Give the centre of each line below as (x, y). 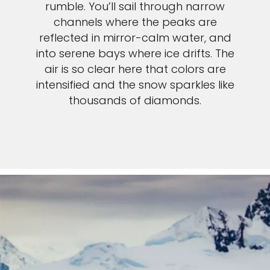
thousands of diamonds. (135, 100)
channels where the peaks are (135, 22)
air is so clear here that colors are (135, 69)
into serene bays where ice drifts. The (135, 53)
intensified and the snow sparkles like (135, 84)
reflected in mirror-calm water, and (135, 37)
